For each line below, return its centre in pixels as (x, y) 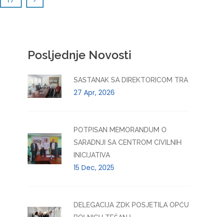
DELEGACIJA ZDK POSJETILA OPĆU (131, 205)
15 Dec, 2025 (94, 168)
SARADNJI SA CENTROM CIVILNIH (127, 142)
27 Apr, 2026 (94, 93)
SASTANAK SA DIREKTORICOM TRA (131, 80)
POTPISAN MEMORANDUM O (120, 130)
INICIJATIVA (92, 155)
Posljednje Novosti (79, 55)
